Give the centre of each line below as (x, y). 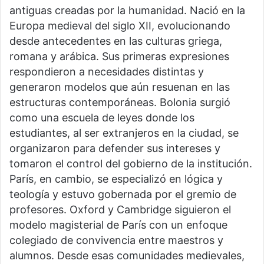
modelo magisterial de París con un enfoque (118, 225)
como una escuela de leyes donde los (102, 118)
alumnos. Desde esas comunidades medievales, (127, 256)
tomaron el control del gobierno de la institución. (131, 164)
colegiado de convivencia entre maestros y (116, 240)
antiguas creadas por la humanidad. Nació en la (127, 11)
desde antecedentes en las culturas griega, (116, 41)
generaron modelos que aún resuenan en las (120, 87)
